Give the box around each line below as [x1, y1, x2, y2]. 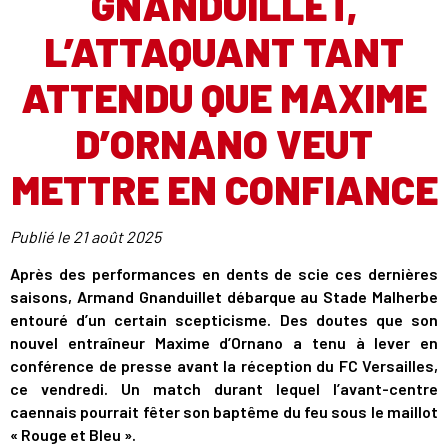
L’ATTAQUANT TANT [44, 27, 404, 75]
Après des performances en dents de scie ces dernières [10, 264, 438, 283]
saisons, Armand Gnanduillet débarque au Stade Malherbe [10, 287, 438, 306]
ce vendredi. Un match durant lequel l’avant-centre [10, 379, 438, 398]
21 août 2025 [73, 227, 161, 246]
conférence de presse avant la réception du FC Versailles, [10, 356, 438, 375]
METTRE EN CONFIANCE [10, 165, 438, 213]
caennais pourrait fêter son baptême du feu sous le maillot [10, 402, 438, 421]
